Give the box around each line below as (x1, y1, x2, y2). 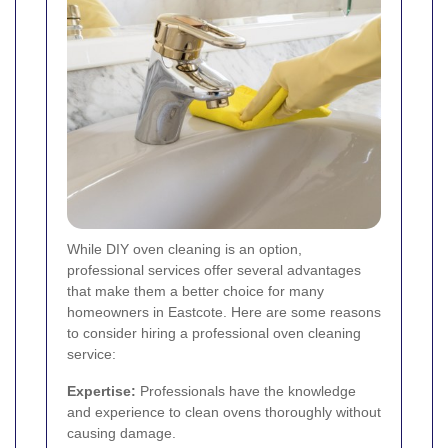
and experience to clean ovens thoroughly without (67, 403, 381, 420)
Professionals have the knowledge (136, 382, 356, 399)
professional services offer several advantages (67, 261, 361, 278)
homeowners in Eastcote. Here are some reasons (67, 303, 381, 320)
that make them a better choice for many (67, 282, 324, 299)
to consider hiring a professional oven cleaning (67, 324, 361, 341)
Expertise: (67, 382, 136, 399)
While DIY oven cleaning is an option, (67, 240, 302, 257)
